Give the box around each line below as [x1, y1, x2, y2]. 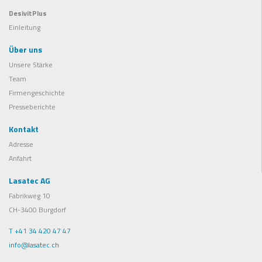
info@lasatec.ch [9, 239, 59, 250]
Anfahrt [9, 153, 32, 164]
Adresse [9, 139, 33, 150]
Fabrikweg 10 [9, 190, 50, 201]
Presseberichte [9, 101, 56, 112]
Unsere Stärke [9, 59, 53, 70]
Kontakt [9, 123, 39, 135]
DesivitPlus [9, 8, 47, 19]
